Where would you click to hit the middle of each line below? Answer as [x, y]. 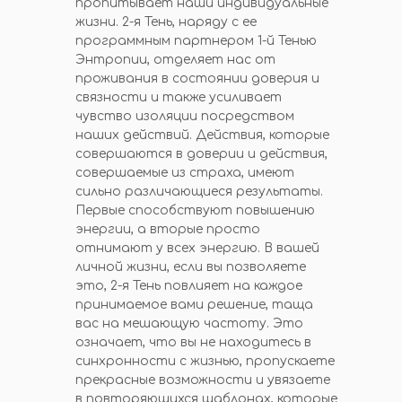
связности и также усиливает [179, 97]
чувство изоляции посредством [185, 116]
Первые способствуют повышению [195, 210]
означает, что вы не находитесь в [193, 342]
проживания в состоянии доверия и [197, 79]
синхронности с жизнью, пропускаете [205, 361]
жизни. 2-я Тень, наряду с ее [166, 22]
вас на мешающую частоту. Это [189, 323]
